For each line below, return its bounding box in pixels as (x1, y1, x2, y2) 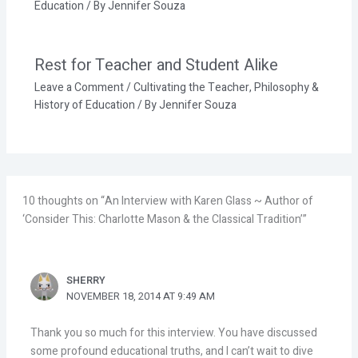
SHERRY (66, 273, 106, 288)
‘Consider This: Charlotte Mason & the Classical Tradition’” (22, 211, 308, 229)
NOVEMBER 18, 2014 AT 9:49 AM (66, 289, 216, 304)
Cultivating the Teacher (133, 79, 249, 97)
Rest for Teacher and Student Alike (34, 54, 278, 78)
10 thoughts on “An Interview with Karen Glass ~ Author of (22, 193, 314, 210)
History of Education (34, 97, 135, 114)
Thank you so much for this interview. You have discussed (30, 324, 317, 341)
